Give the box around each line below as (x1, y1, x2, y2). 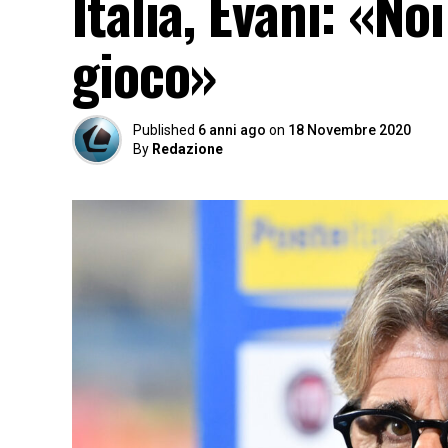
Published (133, 122, 195, 138)
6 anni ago (198, 122, 266, 138)
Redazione (152, 141, 223, 157)
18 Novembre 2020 (288, 122, 411, 138)
